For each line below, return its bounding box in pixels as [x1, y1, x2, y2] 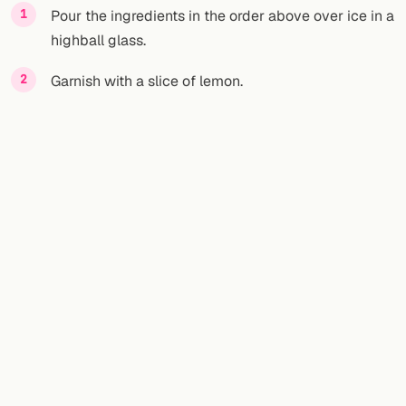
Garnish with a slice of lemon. [51, 72, 243, 91]
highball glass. [51, 31, 146, 50]
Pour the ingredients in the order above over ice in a [51, 6, 394, 25]
